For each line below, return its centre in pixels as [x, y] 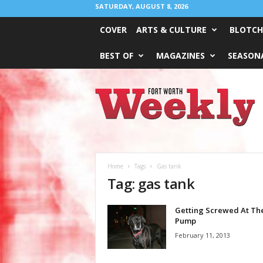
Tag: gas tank [151, 183]
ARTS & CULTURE [171, 30]
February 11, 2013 [202, 235]
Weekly [107, 104]
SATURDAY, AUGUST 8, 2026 [141, 6]
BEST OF [116, 55]
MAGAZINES [180, 55]
